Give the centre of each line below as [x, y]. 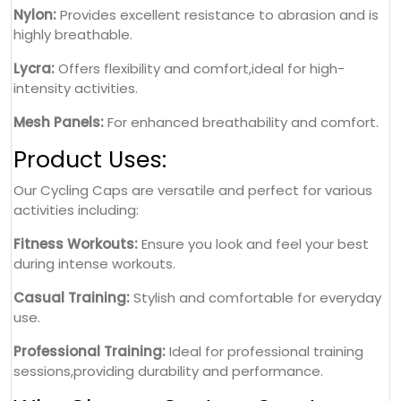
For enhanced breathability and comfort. [241, 122]
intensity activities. [76, 88]
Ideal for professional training [264, 351]
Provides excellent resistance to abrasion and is [218, 14]
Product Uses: [90, 159]
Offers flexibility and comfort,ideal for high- [200, 68]
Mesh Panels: [59, 122]
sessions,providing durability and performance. [168, 371]
